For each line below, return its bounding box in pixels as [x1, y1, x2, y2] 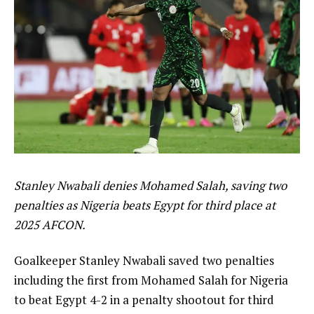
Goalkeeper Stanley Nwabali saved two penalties [14, 252, 274, 269]
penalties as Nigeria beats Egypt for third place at [14, 196, 275, 213]
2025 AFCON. [14, 216, 86, 233]
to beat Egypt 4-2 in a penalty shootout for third [14, 292, 274, 308]
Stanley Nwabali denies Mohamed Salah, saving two [14, 177, 287, 193]
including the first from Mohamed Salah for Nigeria [14, 272, 288, 289]
